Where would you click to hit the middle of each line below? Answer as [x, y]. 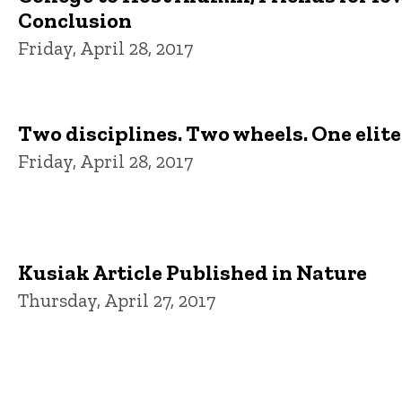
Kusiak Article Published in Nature [192, 273]
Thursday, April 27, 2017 [117, 301]
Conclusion [75, 20]
